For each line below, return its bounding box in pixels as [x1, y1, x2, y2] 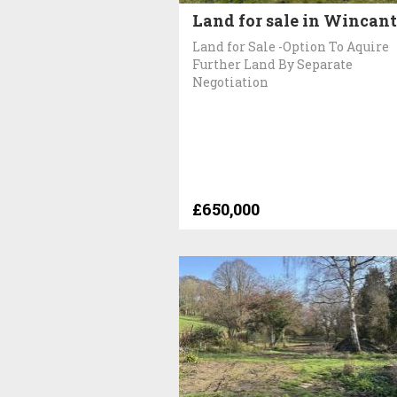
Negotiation [192, 73, 269, 90]
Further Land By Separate [192, 55, 353, 73]
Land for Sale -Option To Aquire [192, 37, 389, 55]
